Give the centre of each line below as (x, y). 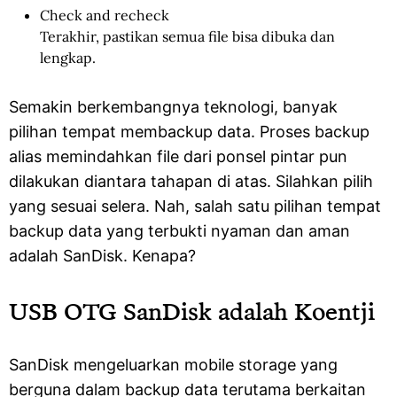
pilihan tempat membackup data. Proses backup (189, 132)
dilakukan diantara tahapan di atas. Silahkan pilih (191, 181)
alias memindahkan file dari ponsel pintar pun (178, 156)
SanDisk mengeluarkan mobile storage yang (173, 365)
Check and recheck (105, 15)
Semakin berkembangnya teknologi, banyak (173, 107)
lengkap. (68, 58)
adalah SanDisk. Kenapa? (102, 256)
